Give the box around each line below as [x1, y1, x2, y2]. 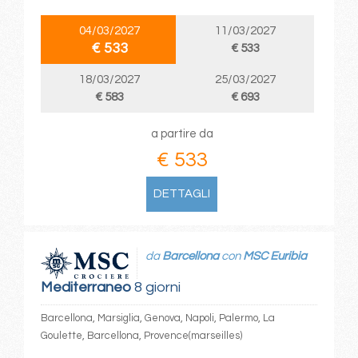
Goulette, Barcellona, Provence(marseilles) [40, 330, 242, 342]
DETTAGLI [153, 188, 211, 201]
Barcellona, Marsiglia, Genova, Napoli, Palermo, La [40, 312, 275, 324]
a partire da [150, 128, 213, 141]
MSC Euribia [242, 249, 307, 262]
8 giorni [130, 280, 181, 296]
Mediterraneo [40, 280, 131, 296]
